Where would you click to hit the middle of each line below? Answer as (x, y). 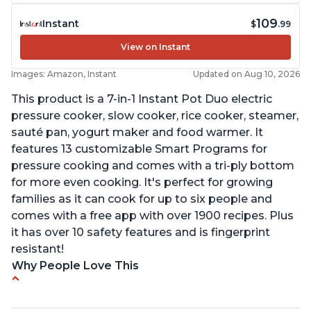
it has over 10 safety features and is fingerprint (141, 233)
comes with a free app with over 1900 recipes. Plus (152, 216)
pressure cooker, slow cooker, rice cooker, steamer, (155, 116)
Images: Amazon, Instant (64, 74)
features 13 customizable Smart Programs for (139, 149)
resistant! (37, 249)
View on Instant (155, 47)
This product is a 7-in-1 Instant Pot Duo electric (142, 99)
